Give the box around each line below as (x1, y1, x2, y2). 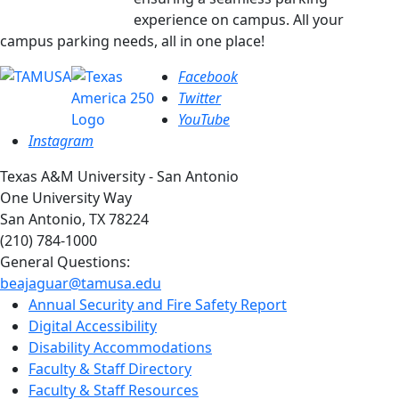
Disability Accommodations (28, 337, 212, 357)
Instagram (28, 130, 94, 151)
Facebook (178, 66, 238, 86)
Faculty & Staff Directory (28, 358, 191, 379)
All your (293, 9, 344, 29)
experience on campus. (134, 9, 293, 29)
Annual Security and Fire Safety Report (28, 294, 287, 314)
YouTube (178, 109, 230, 129)
